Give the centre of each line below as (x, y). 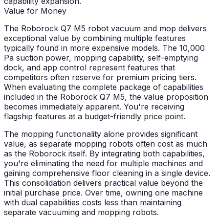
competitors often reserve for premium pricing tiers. (100, 77)
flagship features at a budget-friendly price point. (95, 117)
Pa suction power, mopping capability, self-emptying (101, 58)
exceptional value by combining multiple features (95, 38)
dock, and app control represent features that (89, 68)
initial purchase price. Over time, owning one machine (103, 193)
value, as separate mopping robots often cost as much (106, 144)
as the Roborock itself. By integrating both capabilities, (104, 154)
